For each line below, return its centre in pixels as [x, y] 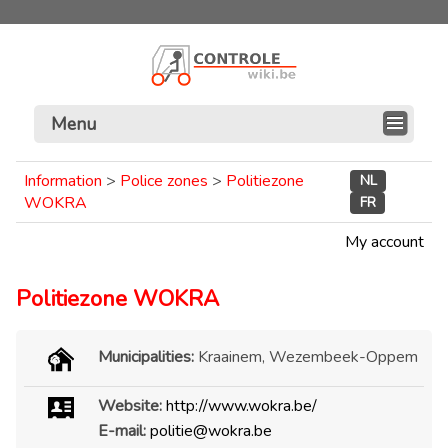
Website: [131, 405]
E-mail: [121, 431]
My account [384, 241]
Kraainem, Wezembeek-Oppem [307, 357]
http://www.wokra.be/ [241, 405]
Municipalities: [147, 357]
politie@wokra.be [210, 431]
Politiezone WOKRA [117, 299]
